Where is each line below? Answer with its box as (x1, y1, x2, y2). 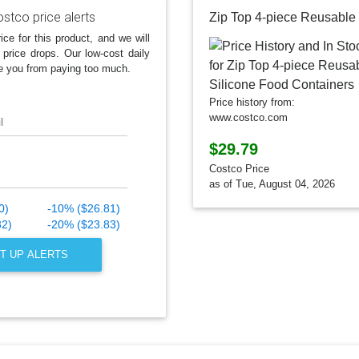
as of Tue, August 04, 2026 (209, 177, 335, 190)
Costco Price (209, 162, 269, 175)
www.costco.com (209, 111, 288, 123)
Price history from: (209, 95, 295, 108)
